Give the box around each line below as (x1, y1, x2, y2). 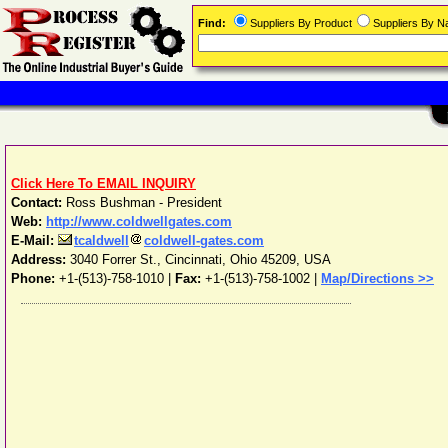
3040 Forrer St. (70, 252, 157, 267)
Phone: (11, 271, 59, 286)
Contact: (11, 195, 66, 210)
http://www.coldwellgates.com (46, 214, 232, 229)
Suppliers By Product (250, 17, 352, 29)
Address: (11, 252, 70, 267)
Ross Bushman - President (66, 195, 222, 210)
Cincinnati (165, 252, 222, 267)
